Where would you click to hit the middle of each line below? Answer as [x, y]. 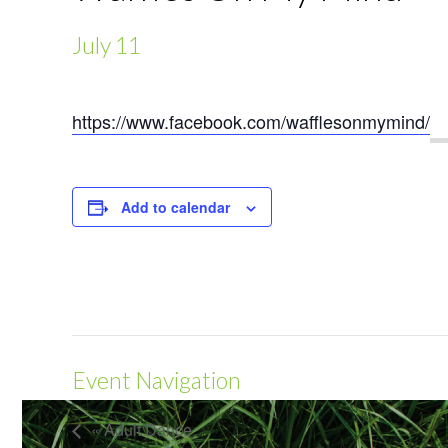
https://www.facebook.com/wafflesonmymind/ [251, 121]
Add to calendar [175, 207]
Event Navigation [156, 380]
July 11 [106, 45]
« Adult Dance [141, 429]
